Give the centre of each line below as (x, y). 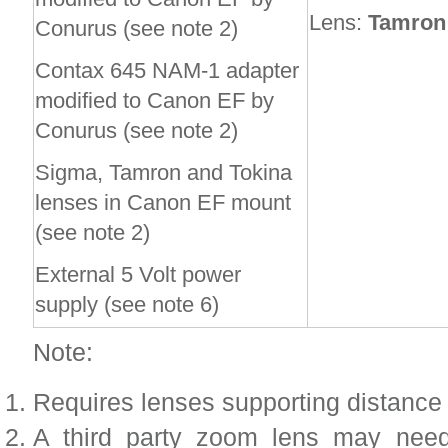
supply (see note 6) (127, 304)
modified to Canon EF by (154, 100)
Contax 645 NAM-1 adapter (167, 70)
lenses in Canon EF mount (163, 202)
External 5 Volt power (138, 274)
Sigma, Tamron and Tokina (163, 172)
